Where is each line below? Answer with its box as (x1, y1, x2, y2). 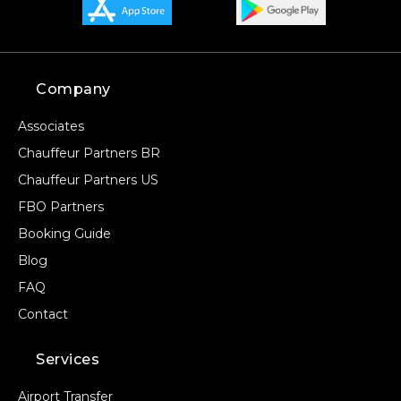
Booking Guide (18, 226, 111, 243)
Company (36, 81, 111, 98)
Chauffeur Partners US (18, 172, 158, 189)
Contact (18, 306, 68, 323)
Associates (18, 118, 84, 135)
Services (36, 351, 99, 369)
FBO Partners (18, 199, 104, 216)
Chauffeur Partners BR (18, 145, 160, 162)
